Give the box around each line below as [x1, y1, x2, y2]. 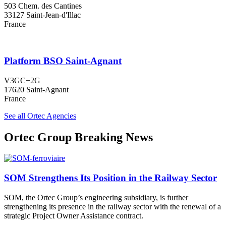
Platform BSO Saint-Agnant [4, 55, 122, 66]
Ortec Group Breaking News [4, 130, 153, 144]
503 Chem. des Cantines [4, 2, 82, 11]
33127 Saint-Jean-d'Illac [4, 11, 81, 20]
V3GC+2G [4, 76, 40, 85]
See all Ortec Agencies [4, 111, 76, 120]
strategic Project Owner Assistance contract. [4, 211, 143, 220]
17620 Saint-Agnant [4, 85, 69, 94]
